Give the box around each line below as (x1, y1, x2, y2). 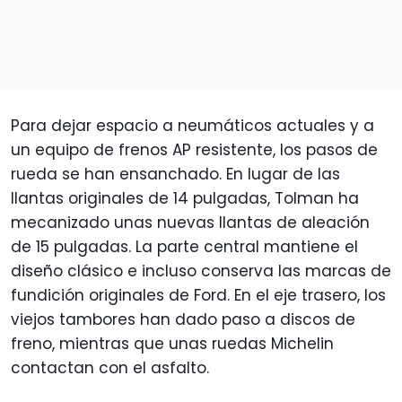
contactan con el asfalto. (11, 357, 209, 380)
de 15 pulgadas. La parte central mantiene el (11, 236, 358, 258)
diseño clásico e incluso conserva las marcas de (11, 260, 391, 283)
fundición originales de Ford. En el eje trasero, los (11, 284, 386, 307)
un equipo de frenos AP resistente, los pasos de (11, 139, 378, 162)
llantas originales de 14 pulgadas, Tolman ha (11, 188, 359, 210)
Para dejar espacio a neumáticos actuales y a (11, 115, 374, 137)
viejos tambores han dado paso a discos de (11, 309, 355, 331)
